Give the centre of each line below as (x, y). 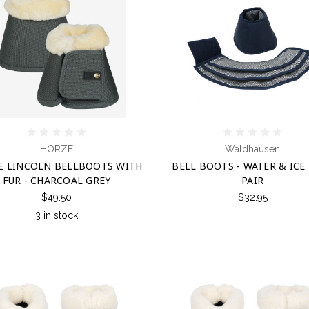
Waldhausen (253, 149)
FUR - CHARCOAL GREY (57, 180)
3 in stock (56, 215)
